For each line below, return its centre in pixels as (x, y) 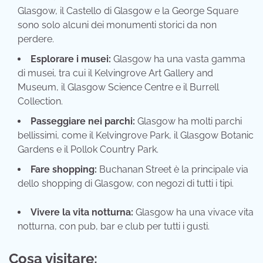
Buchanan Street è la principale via (173, 170)
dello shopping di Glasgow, (76, 184)
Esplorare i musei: (71, 59)
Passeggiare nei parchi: (83, 122)
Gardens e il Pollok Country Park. (88, 150)
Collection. (40, 102)
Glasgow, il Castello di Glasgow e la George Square (128, 11)
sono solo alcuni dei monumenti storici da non (117, 25)
